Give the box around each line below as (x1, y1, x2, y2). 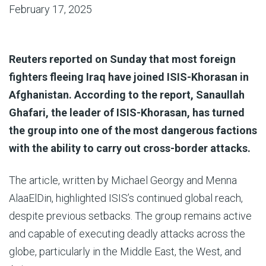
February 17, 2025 (9, 3, 92, 15)
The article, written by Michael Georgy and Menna (9, 174, 237, 186)
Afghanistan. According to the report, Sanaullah (9, 88, 245, 101)
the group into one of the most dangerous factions (9, 124, 257, 137)
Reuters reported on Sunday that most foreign (9, 53, 236, 65)
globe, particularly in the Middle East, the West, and (9, 245, 241, 258)
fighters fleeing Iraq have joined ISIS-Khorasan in (9, 71, 249, 83)
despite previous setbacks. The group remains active (9, 210, 252, 222)
